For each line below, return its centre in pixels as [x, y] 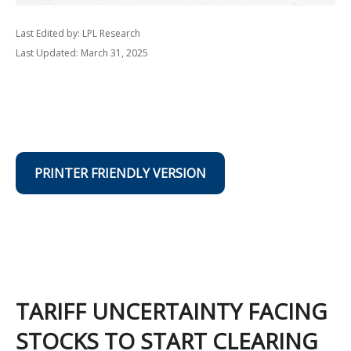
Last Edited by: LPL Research [78, 33]
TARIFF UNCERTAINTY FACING [171, 311]
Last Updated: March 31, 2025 [82, 53]
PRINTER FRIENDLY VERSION [120, 173]
